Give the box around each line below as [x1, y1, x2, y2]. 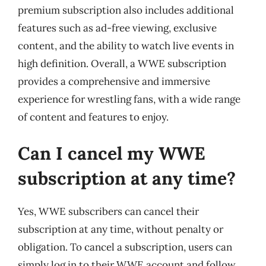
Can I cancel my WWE [18, 142, 205, 164]
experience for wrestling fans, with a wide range [18, 92, 240, 106]
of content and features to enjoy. [18, 110, 169, 123]
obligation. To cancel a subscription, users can [18, 240, 232, 254]
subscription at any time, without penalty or [18, 223, 223, 236]
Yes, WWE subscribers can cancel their [18, 205, 199, 218]
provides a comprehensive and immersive [18, 74, 210, 88]
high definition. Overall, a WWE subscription [18, 56, 226, 70]
